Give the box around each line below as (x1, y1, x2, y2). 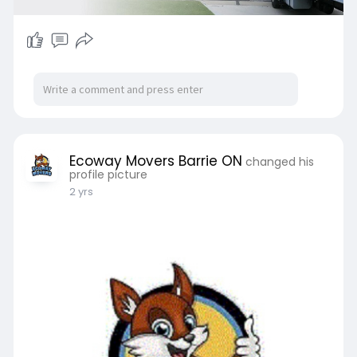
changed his (245, 153, 314, 170)
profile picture (69, 166, 147, 182)
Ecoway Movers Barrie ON (69, 151, 242, 171)
